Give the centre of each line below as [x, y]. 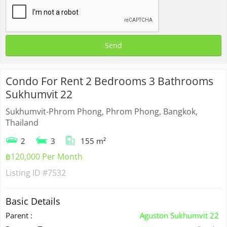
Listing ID [24, 173]
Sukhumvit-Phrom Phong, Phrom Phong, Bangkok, [102, 111]
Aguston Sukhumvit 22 [179, 215]
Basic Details [33, 201]
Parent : [19, 215]
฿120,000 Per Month [44, 156]
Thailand [22, 122]
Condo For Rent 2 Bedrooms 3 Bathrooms [109, 81]
